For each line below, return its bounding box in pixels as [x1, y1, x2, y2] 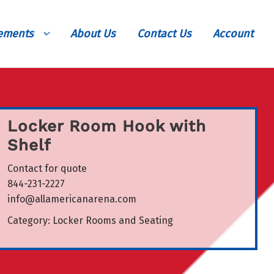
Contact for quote [7, 163, 87, 175]
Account [213, 27, 253, 41]
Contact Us [137, 27, 191, 41]
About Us [70, 27, 115, 41]
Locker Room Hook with [7, 117, 206, 136]
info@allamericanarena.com [7, 193, 136, 206]
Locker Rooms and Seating [52, 215, 173, 227]
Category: [7, 215, 53, 227]
